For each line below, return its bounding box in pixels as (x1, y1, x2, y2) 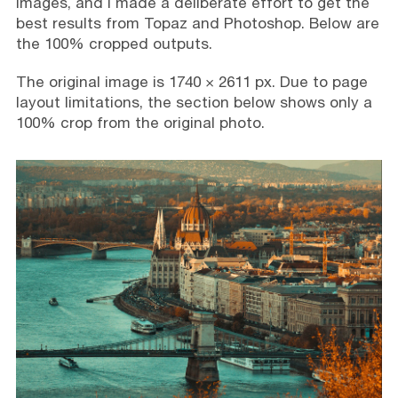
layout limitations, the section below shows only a (15, 92, 372, 111)
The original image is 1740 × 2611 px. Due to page (15, 72, 368, 91)
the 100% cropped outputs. (15, 34, 212, 52)
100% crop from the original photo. (15, 113, 265, 131)
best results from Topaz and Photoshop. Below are (15, 13, 379, 32)
